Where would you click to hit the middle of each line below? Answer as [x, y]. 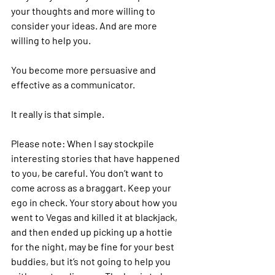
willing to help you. [51, 40]
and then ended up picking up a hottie [93, 232]
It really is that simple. [58, 114]
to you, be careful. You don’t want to [88, 173]
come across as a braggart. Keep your [92, 188]
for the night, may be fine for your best [94, 246]
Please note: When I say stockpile [83, 143]
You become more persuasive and [84, 70]
